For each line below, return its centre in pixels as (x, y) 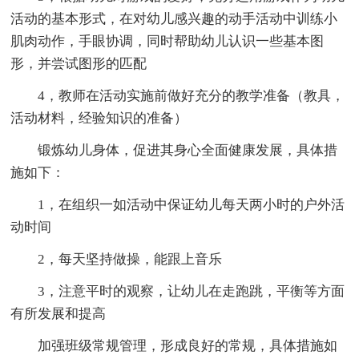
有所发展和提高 (58, 313)
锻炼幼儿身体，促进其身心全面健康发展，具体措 (174, 150)
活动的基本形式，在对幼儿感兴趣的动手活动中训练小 (174, 18)
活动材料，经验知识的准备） (99, 118)
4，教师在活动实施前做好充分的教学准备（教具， (178, 95)
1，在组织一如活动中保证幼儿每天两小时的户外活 (178, 204)
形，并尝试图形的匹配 (79, 63)
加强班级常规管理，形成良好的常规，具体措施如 (174, 345)
